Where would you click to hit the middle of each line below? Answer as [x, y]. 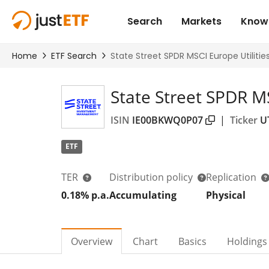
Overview [92, 241]
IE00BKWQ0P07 [168, 120]
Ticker [244, 120]
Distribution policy [152, 177]
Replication [232, 177]
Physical [226, 195]
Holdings [247, 241]
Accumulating [143, 195]
